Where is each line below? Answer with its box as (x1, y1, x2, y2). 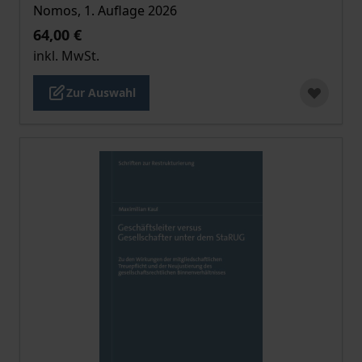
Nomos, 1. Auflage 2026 (33, 2, 177, 19)
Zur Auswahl (66, 85, 136, 100)
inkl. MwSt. (33, 47, 99, 65)
